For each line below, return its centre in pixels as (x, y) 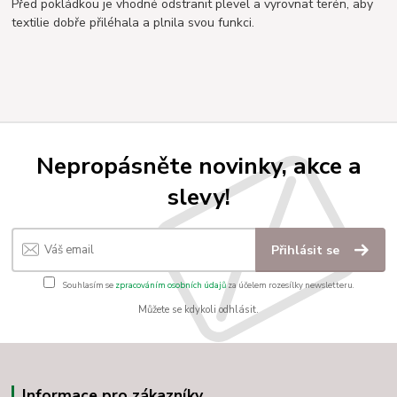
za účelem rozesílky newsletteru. (290, 284)
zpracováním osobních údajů (170, 284)
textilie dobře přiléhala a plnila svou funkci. (133, 22)
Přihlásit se (307, 251)
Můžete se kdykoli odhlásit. (198, 309)
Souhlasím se (88, 284)
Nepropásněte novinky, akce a (198, 165)
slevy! (198, 196)
